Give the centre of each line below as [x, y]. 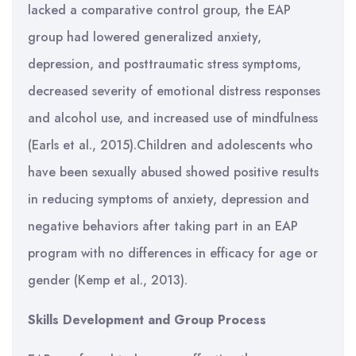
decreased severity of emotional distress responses [174, 91]
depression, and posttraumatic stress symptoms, [164, 64]
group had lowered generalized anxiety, [145, 37]
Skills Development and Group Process [147, 320]
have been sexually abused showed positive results [173, 172]
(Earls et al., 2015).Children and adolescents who [170, 145]
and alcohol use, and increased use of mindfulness [173, 118]
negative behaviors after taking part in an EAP [163, 226]
